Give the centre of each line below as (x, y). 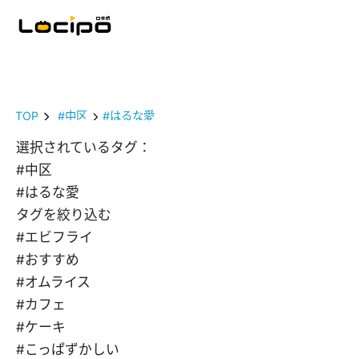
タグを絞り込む (64, 215)
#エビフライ (54, 238)
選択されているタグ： (84, 148)
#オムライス (53, 282)
